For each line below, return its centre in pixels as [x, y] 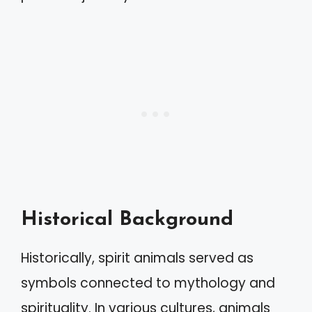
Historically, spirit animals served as [137, 258]
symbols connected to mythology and [148, 283]
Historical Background [127, 220]
